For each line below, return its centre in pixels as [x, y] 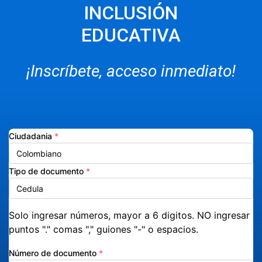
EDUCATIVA [131, 35]
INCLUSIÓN [131, 13]
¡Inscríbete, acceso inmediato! [131, 71]
